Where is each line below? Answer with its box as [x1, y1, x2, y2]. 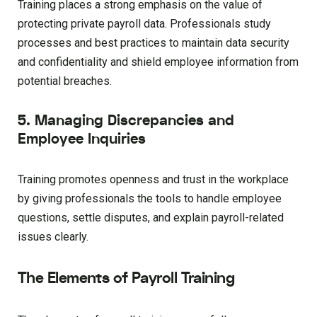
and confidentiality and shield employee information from [18, 55, 299, 69]
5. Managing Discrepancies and [18, 110, 234, 132]
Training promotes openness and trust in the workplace [18, 173, 289, 187]
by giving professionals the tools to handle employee [18, 192, 282, 206]
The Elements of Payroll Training [18, 267, 235, 289]
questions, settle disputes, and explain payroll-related [18, 211, 284, 225]
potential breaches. [18, 74, 112, 88]
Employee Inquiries [18, 129, 146, 150]
